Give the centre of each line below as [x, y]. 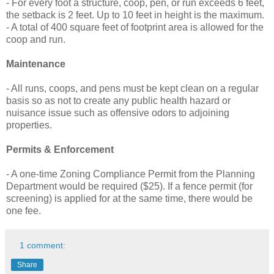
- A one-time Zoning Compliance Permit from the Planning [131, 174]
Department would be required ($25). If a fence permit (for [129, 186]
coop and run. [36, 39]
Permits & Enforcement [60, 149]
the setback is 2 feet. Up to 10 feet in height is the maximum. [135, 15]
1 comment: [43, 245]
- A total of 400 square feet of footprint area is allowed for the [135, 27]
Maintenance [36, 64]
